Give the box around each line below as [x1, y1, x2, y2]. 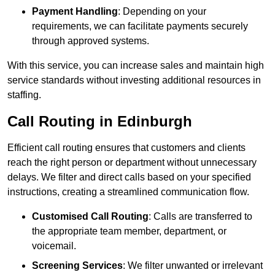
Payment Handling [32, 6, 118, 17]
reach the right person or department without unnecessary [7, 157, 257, 168]
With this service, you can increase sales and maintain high [7, 60, 264, 71]
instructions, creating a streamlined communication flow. [7, 187, 249, 198]
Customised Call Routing [32, 211, 149, 222]
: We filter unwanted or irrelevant [123, 260, 263, 271]
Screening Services [32, 260, 123, 271]
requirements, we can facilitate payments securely [32, 21, 248, 32]
